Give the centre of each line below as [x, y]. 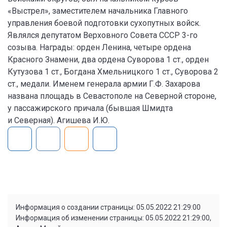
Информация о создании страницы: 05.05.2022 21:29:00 [108, 207]
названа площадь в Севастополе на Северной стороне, [112, 96]
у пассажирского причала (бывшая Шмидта [90, 108]
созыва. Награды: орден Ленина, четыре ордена [99, 47]
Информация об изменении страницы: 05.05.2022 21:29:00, [113, 218]
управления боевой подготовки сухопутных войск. [104, 23]
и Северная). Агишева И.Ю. [61, 120]
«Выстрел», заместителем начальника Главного [98, 11]
